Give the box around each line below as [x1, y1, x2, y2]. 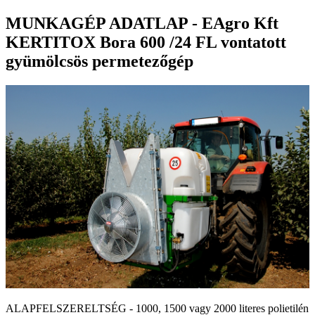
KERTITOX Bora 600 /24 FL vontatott [6, 32, 286, 51]
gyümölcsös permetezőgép [6, 51, 193, 70]
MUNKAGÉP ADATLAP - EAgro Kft [6, 13, 278, 32]
